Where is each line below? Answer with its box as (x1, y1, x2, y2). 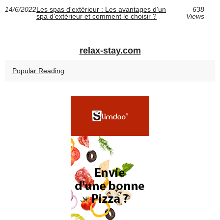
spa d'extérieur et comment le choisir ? (36, 12, 157, 21)
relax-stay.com (79, 46, 141, 56)
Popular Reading (12, 67, 64, 75)
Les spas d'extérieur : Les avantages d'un (36, 5, 166, 14)
